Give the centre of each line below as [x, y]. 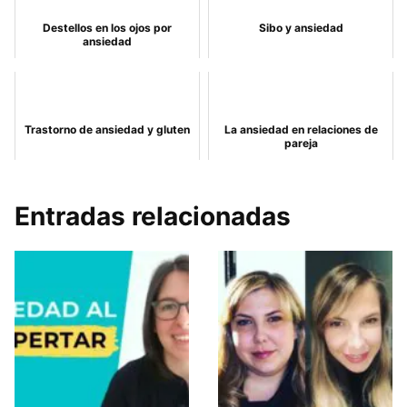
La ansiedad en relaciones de [301, 129]
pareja [301, 143]
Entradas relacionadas [153, 216]
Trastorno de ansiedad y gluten [107, 129]
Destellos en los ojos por [107, 28]
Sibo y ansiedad [301, 28]
